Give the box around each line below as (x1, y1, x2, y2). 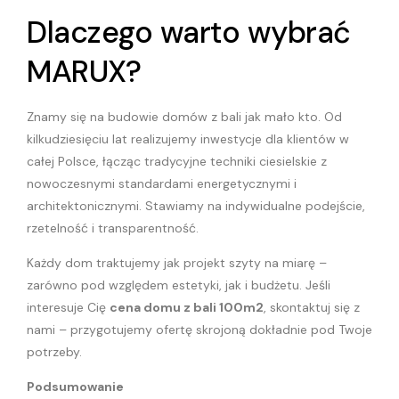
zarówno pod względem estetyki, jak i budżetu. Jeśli (27, 277, 330, 294)
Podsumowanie (27, 379, 124, 395)
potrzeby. (27, 344, 82, 361)
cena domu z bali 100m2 (110, 299, 264, 316)
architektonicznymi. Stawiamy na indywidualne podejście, (27, 197, 365, 214)
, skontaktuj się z (264, 299, 360, 316)
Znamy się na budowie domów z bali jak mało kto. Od (27, 108, 342, 125)
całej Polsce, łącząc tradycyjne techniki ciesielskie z (27, 152, 327, 169)
